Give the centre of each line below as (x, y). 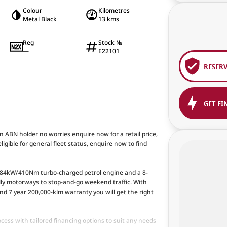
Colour (32, 10)
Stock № (110, 42)
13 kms (108, 19)
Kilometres (114, 10)
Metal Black (40, 19)
